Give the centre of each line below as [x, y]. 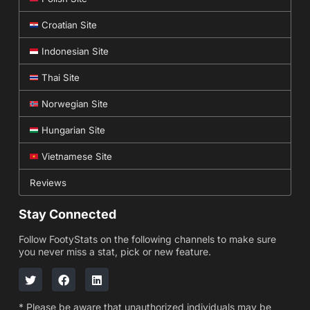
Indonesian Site [75, 51]
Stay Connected [67, 214]
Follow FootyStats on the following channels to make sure [147, 239]
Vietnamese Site [76, 156]
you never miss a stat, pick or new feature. [115, 251]
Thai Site [60, 77]
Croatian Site [69, 25]
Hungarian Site [73, 130]
